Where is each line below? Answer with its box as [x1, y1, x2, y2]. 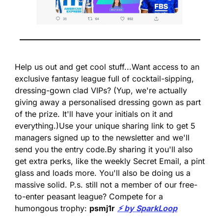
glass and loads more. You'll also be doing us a [15, 167, 191, 178]
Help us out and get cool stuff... [15, 61, 132, 72]
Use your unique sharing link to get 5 [59, 120, 195, 131]
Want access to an [132, 61, 199, 72]
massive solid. [15, 179, 70, 190]
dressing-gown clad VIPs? [15, 85, 113, 95]
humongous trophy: [15, 203, 89, 213]
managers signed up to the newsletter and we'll [15, 132, 190, 142]
